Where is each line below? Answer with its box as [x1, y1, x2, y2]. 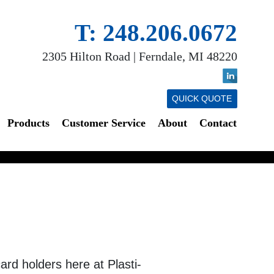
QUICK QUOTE [172, 94, 232, 104]
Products [7, 116, 50, 129]
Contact [199, 116, 237, 129]
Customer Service [61, 116, 146, 129]
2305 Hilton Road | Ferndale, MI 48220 [42, 50, 237, 63]
